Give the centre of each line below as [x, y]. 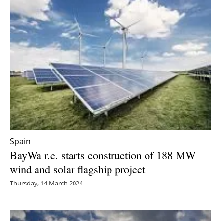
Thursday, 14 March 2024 [46, 183]
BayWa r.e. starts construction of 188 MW [103, 155]
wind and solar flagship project [77, 168]
